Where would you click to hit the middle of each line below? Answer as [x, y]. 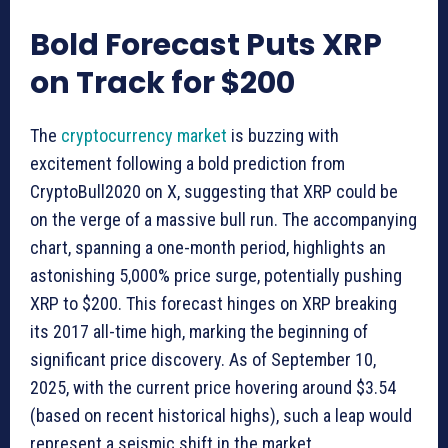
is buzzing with [283, 135]
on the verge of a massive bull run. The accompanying [223, 219]
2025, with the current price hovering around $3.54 [213, 387]
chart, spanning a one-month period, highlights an [208, 247]
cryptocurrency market [144, 135]
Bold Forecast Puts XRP [206, 44]
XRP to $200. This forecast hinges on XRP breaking [213, 303]
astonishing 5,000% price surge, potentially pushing [216, 275]
